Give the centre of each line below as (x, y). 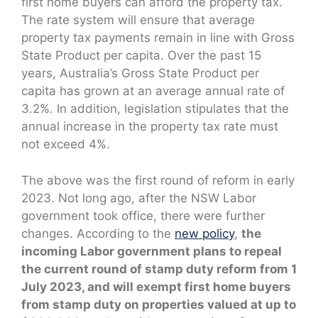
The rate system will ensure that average (138, 20)
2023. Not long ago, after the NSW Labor (139, 198)
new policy (204, 233)
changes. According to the (98, 233)
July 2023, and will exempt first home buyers (156, 286)
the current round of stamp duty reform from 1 (159, 269)
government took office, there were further (143, 215)
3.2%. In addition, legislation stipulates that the (155, 109)
